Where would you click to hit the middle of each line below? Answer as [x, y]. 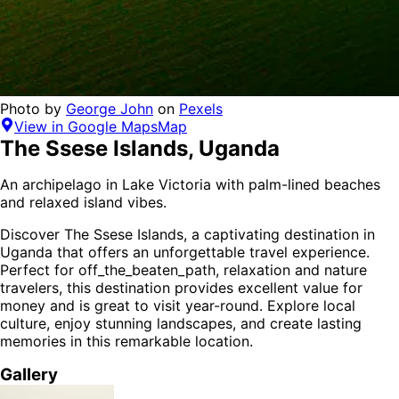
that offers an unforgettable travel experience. [211, 252]
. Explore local [307, 306]
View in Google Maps [86, 127]
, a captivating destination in [279, 235]
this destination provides [152, 288]
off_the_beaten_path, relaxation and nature [223, 270]
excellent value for [300, 288]
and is [72, 306]
